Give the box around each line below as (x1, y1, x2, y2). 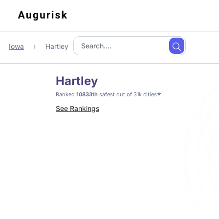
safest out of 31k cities (98, 91, 157, 98)
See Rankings (56, 104, 99, 112)
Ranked (56, 91, 76, 98)
